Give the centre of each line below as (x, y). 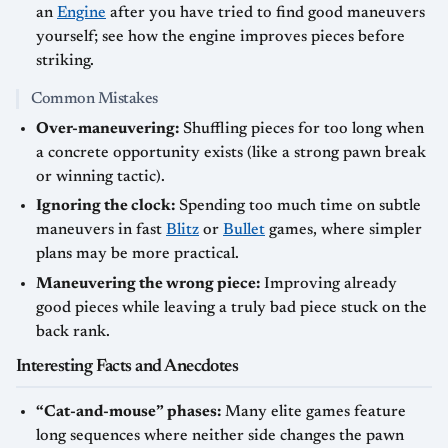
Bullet (244, 230)
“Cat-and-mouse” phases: (128, 411)
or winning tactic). (100, 176)
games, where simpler (343, 230)
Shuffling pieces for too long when (301, 128)
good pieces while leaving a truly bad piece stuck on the (231, 307)
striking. (65, 60)
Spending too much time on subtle (298, 206)
